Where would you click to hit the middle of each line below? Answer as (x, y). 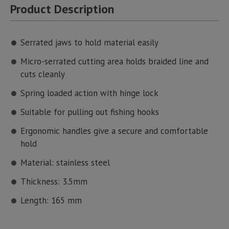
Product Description (62, 9)
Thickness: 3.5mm (54, 182)
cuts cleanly (43, 74)
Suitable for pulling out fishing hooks (90, 112)
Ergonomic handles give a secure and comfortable (114, 131)
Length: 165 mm (51, 201)
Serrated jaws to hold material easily (89, 43)
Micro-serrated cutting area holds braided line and (114, 62)
